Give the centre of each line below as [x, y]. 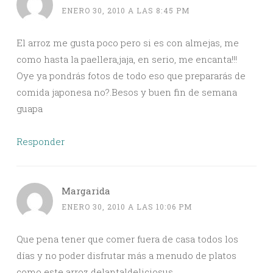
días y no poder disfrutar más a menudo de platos [126, 256]
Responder [41, 142]
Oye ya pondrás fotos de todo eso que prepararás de [131, 76]
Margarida [86, 191]
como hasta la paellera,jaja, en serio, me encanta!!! [127, 59]
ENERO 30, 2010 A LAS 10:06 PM [127, 207]
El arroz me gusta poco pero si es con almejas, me [128, 43]
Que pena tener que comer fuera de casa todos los [127, 239]
